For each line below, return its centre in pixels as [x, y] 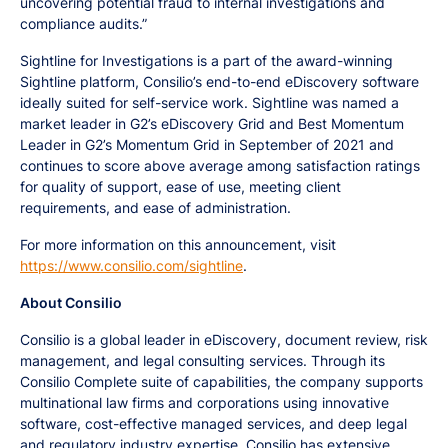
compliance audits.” [83, 23]
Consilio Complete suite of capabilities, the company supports [221, 381]
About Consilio [71, 302]
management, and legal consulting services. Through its [202, 360]
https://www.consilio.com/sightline [131, 265]
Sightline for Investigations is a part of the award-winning [206, 60]
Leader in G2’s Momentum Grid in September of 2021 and [207, 144]
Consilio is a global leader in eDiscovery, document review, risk [224, 339]
